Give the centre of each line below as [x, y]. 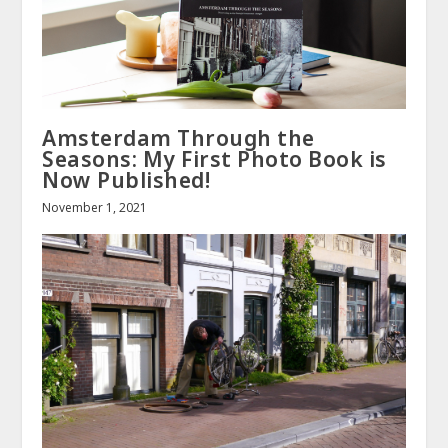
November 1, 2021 [95, 207]
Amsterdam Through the [178, 137]
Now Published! [126, 179]
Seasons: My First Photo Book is [214, 158]
